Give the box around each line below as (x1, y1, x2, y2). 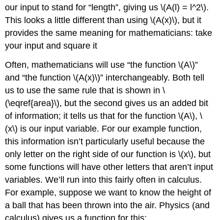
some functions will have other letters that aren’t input (5, 162, 214, 172)
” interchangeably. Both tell (100, 72, 205, 82)
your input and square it (5, 41, 98, 51)
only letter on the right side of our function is (5, 149, 179, 159)
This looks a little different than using (5, 15, 151, 26)
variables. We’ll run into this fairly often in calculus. (5, 174, 202, 185)
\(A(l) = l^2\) (161, 2, 207, 13)
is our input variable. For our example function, (18, 123, 202, 134)
